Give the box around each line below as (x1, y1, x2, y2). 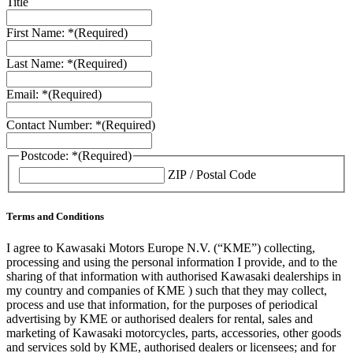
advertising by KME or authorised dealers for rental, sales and (6, 311, 313, 325)
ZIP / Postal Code (168, 168, 256, 182)
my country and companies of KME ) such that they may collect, (6, 283, 327, 297)
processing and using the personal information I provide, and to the (6, 255, 337, 269)
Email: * (6, 87, 48, 101)
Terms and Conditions (6, 210, 104, 223)
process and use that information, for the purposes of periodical (6, 297, 318, 311)
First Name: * (6, 25, 74, 39)
